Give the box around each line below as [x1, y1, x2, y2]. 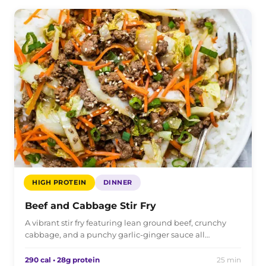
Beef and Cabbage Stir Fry [25, 200, 156, 212]
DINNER [103, 178, 132, 187]
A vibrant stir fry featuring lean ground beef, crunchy [25, 218, 226, 228]
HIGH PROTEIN [32, 178, 87, 187]
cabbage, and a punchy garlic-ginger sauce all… [25, 230, 210, 240]
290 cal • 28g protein [25, 255, 100, 265]
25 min [217, 255, 241, 265]
